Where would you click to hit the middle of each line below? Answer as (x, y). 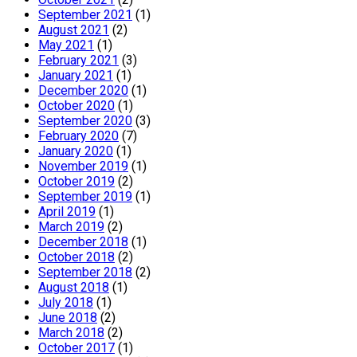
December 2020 (83, 91)
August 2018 (74, 288)
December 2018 (83, 242)
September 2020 (85, 121)
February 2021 (78, 61)
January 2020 (76, 151)
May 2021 (66, 45)
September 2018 (85, 273)
